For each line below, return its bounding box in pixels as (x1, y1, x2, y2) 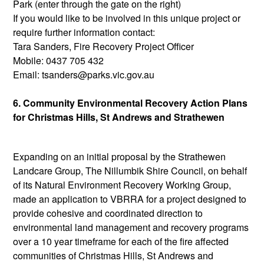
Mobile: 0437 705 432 (13, 53, 104, 67)
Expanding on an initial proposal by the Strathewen (13, 149, 226, 163)
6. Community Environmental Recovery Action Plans (13, 95, 247, 110)
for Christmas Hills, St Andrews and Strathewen (13, 110, 225, 124)
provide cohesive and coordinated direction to (13, 206, 203, 220)
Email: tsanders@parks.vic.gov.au (13, 67, 154, 81)
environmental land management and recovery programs (13, 220, 249, 234)
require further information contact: (13, 25, 155, 39)
